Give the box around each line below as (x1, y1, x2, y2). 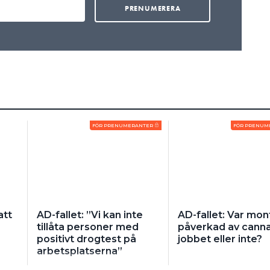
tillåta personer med (36, 221, 139, 233)
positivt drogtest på (36, 233, 136, 245)
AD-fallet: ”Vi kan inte (36, 209, 143, 221)
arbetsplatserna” (36, 245, 122, 257)
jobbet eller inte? (177, 233, 262, 245)
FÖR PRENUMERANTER (92, 122, 153, 128)
